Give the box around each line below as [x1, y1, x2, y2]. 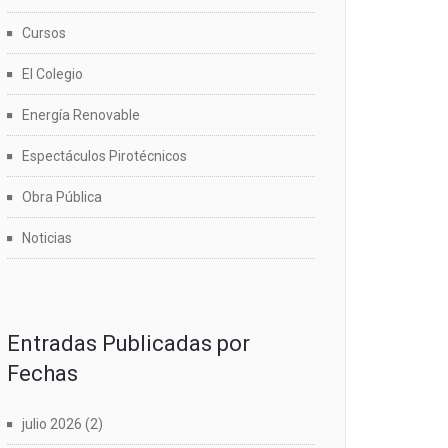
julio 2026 [22, 416, 82, 432]
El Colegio [22, 66, 83, 82]
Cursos [22, 25, 66, 41]
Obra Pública [22, 189, 102, 205]
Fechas [7, 361, 78, 386]
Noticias [22, 230, 72, 246]
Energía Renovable [22, 107, 140, 123]
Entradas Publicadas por [7, 331, 250, 356]
